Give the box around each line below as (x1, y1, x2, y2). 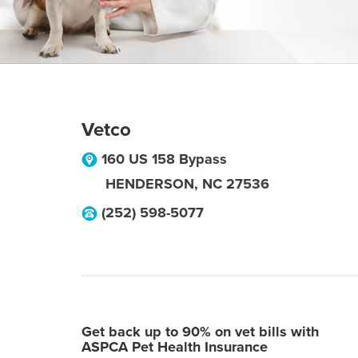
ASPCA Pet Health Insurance (82, 338, 268, 356)
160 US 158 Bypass (101, 150, 227, 168)
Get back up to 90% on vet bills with (82, 323, 319, 340)
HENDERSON (105, 175, 194, 193)
